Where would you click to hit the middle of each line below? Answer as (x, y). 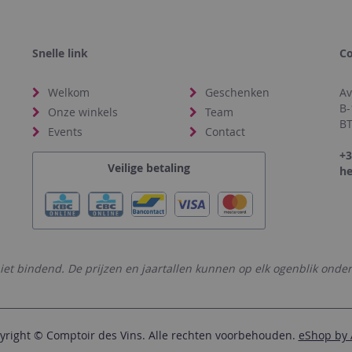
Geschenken (238, 93)
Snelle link (60, 53)
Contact (225, 132)
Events (65, 132)
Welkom (68, 93)
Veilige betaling (148, 168)
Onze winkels (82, 112)
